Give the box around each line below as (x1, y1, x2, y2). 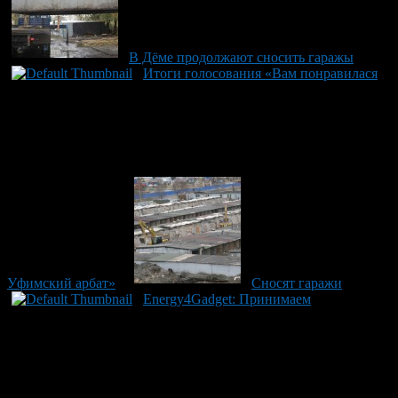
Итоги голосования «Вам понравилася (143, 65, 378, 81)
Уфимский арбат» (7, 275, 115, 291)
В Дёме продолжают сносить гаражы (129, 49, 354, 65)
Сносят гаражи (251, 275, 342, 291)
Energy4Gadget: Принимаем (143, 291, 311, 306)
